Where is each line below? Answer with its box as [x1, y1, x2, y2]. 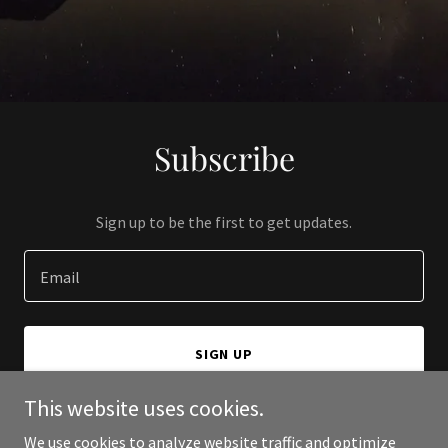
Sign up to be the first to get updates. [96, 212, 352, 232]
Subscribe [153, 136, 295, 179]
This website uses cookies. [24, 394, 264, 422]
